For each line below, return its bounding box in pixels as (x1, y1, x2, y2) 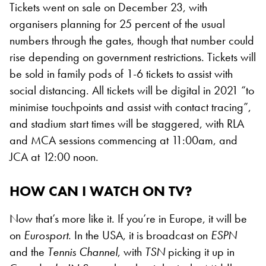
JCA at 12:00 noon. (9, 148, 99, 164)
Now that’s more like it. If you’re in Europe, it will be (9, 210, 247, 226)
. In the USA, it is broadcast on (68, 227, 211, 243)
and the (9, 243, 47, 259)
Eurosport (24, 227, 68, 243)
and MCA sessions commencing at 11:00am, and (9, 132, 237, 148)
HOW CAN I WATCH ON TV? (9, 181, 192, 200)
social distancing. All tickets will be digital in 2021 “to (9, 82, 254, 98)
